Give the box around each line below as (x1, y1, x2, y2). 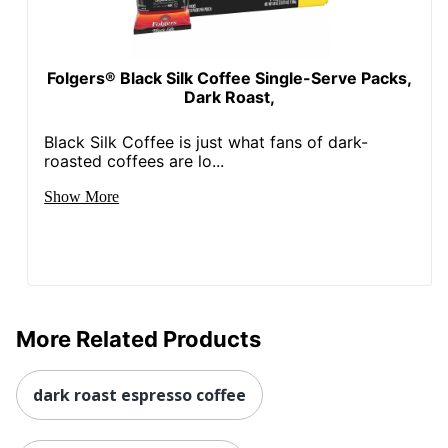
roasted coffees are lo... (44, 150, 225, 171)
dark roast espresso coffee (33, 383, 246, 406)
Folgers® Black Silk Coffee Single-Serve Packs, (47, 67, 413, 88)
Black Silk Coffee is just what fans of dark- (44, 131, 369, 152)
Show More (44, 187, 120, 205)
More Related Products (16, 325, 261, 352)
